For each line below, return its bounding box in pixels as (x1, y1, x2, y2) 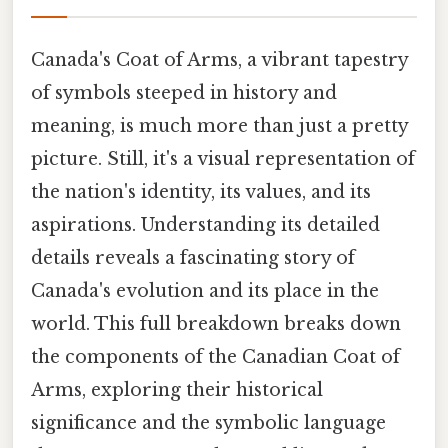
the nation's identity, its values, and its (31, 180, 371, 203)
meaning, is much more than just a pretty (31, 114, 408, 137)
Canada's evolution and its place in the (31, 279, 379, 302)
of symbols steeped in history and (31, 81, 337, 104)
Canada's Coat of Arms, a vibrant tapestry (31, 48, 408, 71)
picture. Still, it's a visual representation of (31, 147, 415, 170)
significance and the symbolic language (31, 411, 386, 434)
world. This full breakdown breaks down (31, 312, 401, 335)
